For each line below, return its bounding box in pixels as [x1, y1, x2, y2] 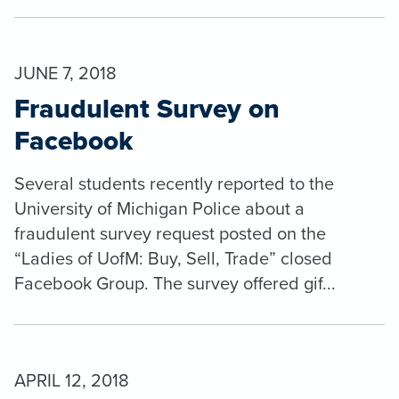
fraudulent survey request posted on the [14, 219, 326, 246]
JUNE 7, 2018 [14, 59, 117, 85]
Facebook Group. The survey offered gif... [14, 269, 336, 296]
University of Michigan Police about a [14, 194, 305, 221]
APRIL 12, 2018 [14, 366, 129, 393]
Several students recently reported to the [14, 169, 334, 196]
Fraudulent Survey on [14, 88, 280, 127]
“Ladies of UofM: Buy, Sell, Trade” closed [14, 244, 332, 271]
